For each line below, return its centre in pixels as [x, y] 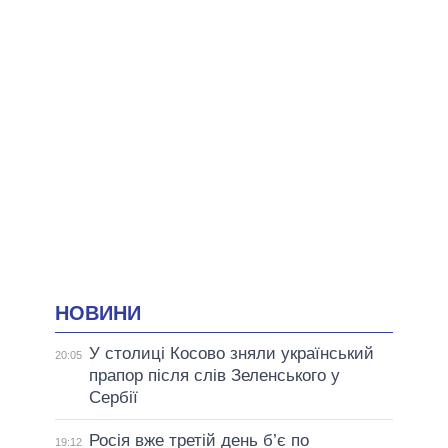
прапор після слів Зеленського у [214, 376]
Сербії [113, 398]
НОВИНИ [98, 312]
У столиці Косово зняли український [231, 354]
